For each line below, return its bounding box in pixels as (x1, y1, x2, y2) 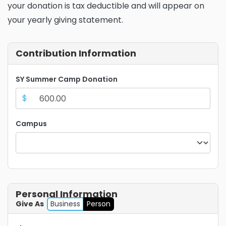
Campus (16, 119, 47, 129)
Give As (16, 199, 47, 209)
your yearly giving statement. (8, 14, 123, 26)
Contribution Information (16, 47, 136, 60)
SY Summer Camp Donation (16, 74, 118, 84)
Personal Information (16, 188, 118, 200)
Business (50, 199, 80, 209)
